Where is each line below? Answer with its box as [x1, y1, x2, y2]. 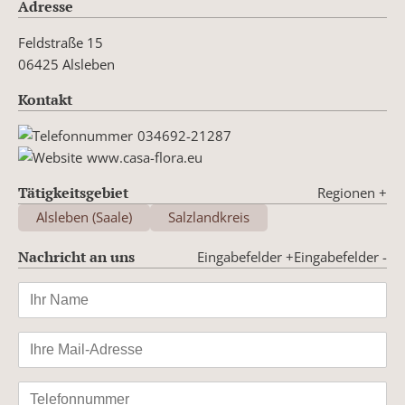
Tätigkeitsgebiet [18, 183, 128, 203]
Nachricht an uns [18, 247, 135, 268]
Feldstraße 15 [18, 33, 103, 52]
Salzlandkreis [168, 208, 250, 227]
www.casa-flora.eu [87, 148, 202, 167]
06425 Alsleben [18, 54, 115, 73]
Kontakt [18, 89, 72, 109]
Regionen [317, 184, 379, 202]
